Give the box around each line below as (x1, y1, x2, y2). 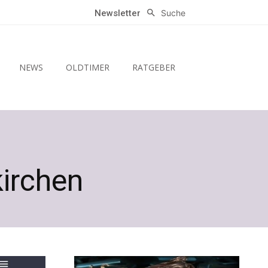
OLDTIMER (65, 62, 109, 74)
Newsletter (95, 8, 141, 19)
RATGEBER (132, 62, 175, 74)
